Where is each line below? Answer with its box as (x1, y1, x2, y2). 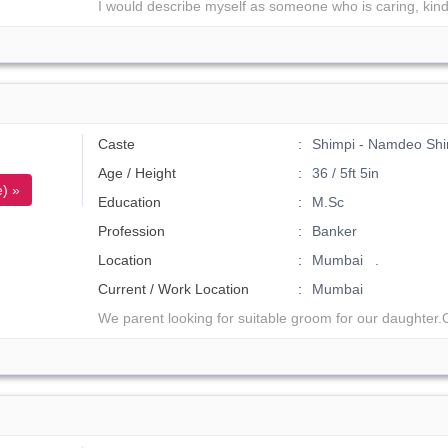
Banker (311, 223, 357, 239)
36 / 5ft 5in (311, 165, 379, 181)
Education (98, 194, 162, 210)
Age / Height (98, 165, 177, 181)
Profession (98, 223, 166, 239)
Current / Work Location (98, 281, 250, 297)
